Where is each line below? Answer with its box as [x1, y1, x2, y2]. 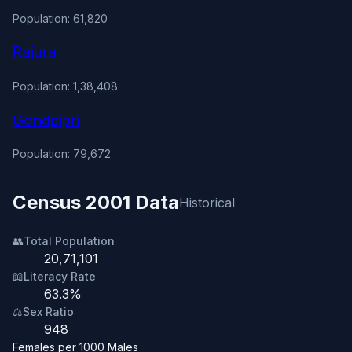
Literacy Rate [24, 269, 96, 284]
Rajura [13, 42, 57, 61]
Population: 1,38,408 [13, 79, 118, 93]
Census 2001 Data [13, 191, 179, 214]
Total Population [24, 234, 115, 248]
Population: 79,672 [13, 147, 111, 161]
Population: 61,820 [13, 11, 108, 25]
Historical [179, 195, 235, 211]
